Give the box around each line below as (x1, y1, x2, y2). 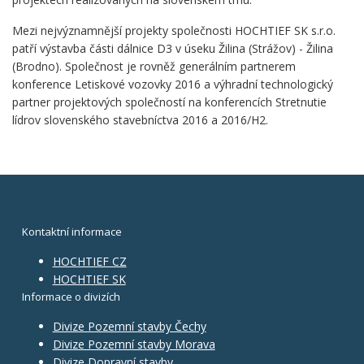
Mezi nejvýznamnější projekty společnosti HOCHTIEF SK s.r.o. (12, 23, 336, 39)
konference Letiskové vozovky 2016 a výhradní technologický (12, 76, 333, 93)
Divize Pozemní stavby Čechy (52, 318, 206, 335)
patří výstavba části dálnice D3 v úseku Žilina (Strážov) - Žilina (12, 41, 333, 57)
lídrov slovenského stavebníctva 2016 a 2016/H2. (12, 112, 268, 128)
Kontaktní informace (22, 224, 124, 240)
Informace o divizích (22, 289, 120, 305)
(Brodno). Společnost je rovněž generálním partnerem (12, 58, 296, 75)
